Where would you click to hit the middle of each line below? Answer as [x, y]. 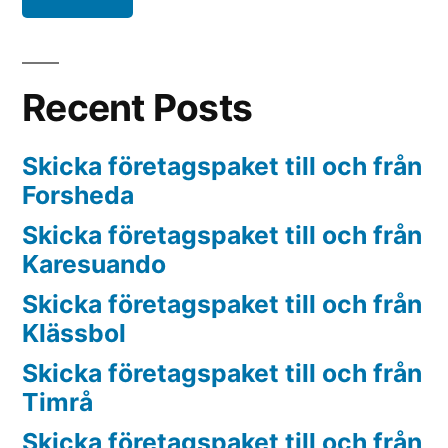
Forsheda [78, 195]
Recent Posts [137, 108]
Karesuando [94, 264]
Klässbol [74, 333]
